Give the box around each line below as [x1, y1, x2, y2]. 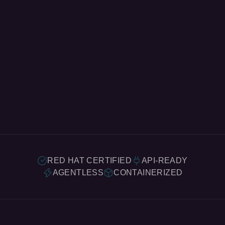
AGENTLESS [52, 100, 104, 109]
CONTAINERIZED [114, 100, 183, 109]
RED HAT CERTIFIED [47, 88, 132, 97]
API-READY [142, 88, 188, 97]
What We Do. [12, 179, 122, 200]
